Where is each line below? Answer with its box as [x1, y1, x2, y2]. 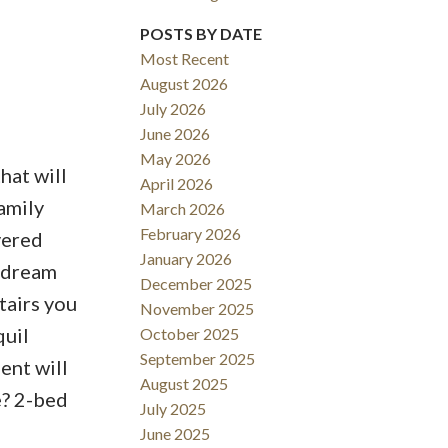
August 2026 [140, 74, 229, 94]
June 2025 [140, 424, 211, 444]
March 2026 [140, 199, 226, 219]
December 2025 [140, 274, 253, 294]
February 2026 [140, 224, 242, 244]
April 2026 [140, 174, 214, 194]
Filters [7, 137, 51, 157]
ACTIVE [67, 88, 104, 101]
